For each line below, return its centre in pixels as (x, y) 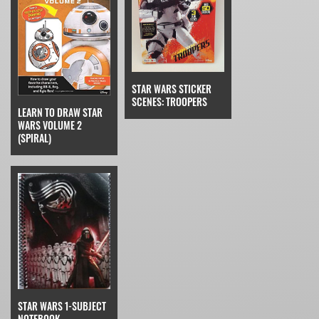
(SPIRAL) (35, 138)
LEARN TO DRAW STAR (60, 113)
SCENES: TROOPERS (169, 102)
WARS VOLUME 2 (50, 125)
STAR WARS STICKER (172, 89)
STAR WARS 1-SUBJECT (62, 306)
